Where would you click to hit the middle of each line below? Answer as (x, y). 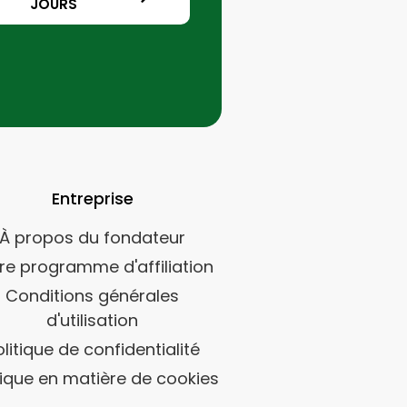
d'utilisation (92, 320)
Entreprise (92, 199)
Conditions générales (92, 296)
